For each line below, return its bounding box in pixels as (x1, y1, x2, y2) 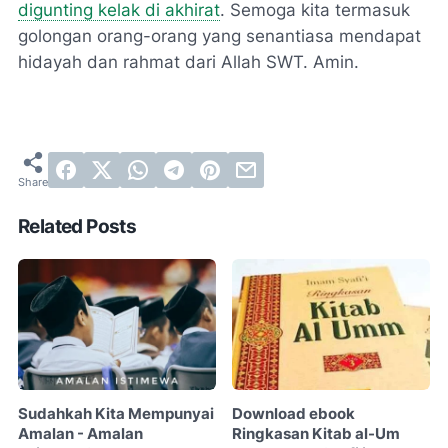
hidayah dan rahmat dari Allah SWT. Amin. (18, 51, 359, 72)
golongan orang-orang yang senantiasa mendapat (18, 25, 421, 46)
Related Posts (18, 214, 137, 238)
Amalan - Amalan (18, 425, 143, 444)
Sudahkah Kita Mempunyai (18, 405, 214, 424)
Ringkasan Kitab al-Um (232, 425, 401, 444)
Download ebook (232, 405, 356, 424)
